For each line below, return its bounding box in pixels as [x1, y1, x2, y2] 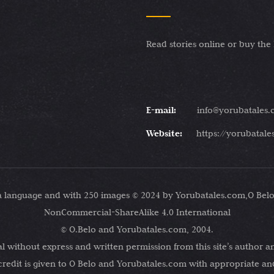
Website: [146, 127, 182, 139]
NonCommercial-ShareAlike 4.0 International [43, 207, 231, 218]
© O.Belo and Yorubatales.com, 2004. [61, 224, 213, 235]
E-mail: [146, 104, 176, 116]
